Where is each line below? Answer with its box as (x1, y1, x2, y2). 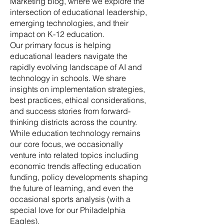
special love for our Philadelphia (10, 205, 125, 215)
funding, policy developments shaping (10, 172, 148, 182)
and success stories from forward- (10, 106, 130, 116)
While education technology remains (10, 128, 140, 138)
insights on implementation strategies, (10, 84, 145, 94)
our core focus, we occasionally (10, 139, 123, 149)
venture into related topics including (10, 150, 138, 160)
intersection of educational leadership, (10, 7, 147, 17)
